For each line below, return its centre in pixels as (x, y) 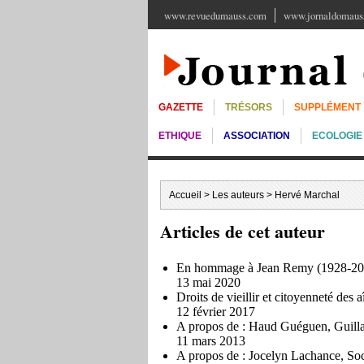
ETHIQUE (180, 136)
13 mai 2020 (208, 282)
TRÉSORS (249, 107)
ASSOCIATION (257, 136)
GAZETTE (181, 107)
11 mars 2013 (211, 341)
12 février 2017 (216, 312)
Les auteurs (238, 195)
